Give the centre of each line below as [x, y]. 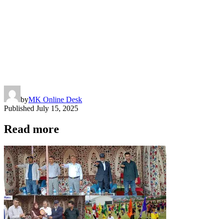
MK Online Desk [55, 99]
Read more [32, 129]
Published [19, 108]
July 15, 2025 [57, 108]
